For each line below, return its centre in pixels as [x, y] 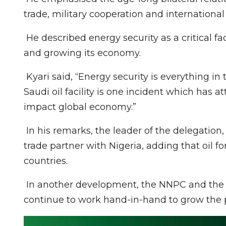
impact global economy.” [80, 107]
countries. [46, 161]
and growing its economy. [82, 53]
